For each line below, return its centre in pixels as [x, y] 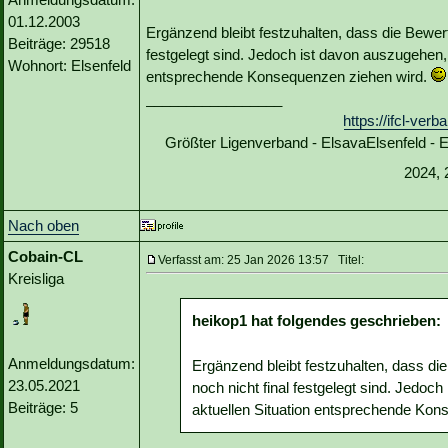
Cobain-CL [45, 257]
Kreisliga [36, 279]
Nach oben [43, 226]
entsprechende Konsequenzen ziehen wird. [288, 77]
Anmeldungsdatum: [71, 364]
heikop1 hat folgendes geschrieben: [316, 321]
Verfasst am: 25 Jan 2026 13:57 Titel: [261, 260]
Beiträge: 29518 [59, 44]
